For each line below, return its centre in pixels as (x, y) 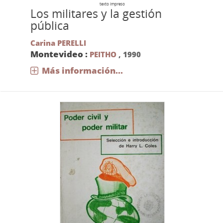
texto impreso (112, 4)
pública (50, 26)
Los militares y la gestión (96, 14)
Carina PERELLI (58, 43)
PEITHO (103, 54)
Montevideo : (60, 54)
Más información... (82, 70)
